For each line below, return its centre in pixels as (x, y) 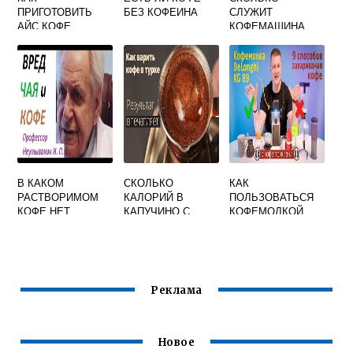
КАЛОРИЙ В (153, 197)
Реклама (176, 291)
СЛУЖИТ (251, 11)
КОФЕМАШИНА (268, 26)
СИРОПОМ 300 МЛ (169, 225)
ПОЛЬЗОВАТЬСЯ (272, 197)
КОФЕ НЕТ (44, 211)
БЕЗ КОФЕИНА (160, 11)
